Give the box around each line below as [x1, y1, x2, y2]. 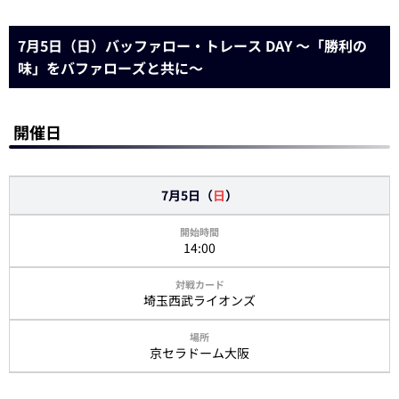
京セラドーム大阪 [150, 343, 249, 362]
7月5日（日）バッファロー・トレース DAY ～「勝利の [18, 34, 367, 56]
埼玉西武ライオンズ [143, 290, 256, 309]
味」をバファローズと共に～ [18, 56, 203, 78]
